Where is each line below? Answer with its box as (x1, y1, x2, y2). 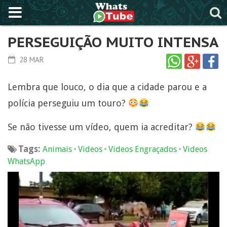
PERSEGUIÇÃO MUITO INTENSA (8, 32, 218, 51)
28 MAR (17, 55, 44, 64)
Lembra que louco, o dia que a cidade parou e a (8, 82, 207, 92)
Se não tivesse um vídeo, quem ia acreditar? (8, 122, 195, 132)
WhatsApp (8, 157, 45, 166)
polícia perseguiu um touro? (8, 98, 128, 108)
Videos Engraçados (108, 144, 177, 154)
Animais (43, 144, 72, 154)
